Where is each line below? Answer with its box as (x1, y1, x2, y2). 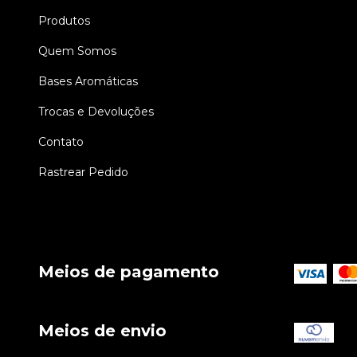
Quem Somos (38, 43, 116, 58)
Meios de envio (38, 321, 167, 341)
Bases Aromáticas (38, 73, 138, 88)
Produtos (38, 13, 90, 28)
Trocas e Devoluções (38, 104, 154, 119)
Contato (38, 134, 84, 149)
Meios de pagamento (38, 261, 219, 281)
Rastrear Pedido (38, 164, 128, 179)
